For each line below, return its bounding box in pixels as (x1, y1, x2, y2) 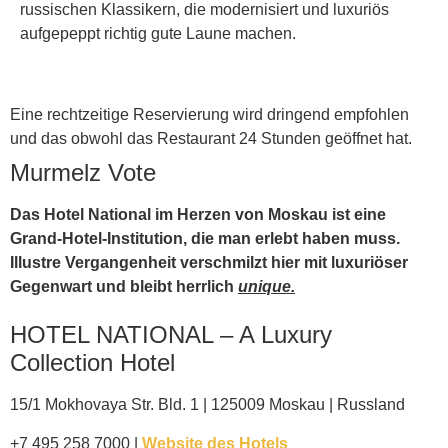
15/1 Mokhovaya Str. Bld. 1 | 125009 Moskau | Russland (10, 396, 405, 414)
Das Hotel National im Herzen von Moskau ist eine (10, 206, 386, 224)
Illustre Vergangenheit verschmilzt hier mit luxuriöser (10, 254, 408, 272)
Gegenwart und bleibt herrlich (10, 278, 238, 296)
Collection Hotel (10, 349, 175, 377)
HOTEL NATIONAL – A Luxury (10, 321, 332, 349)
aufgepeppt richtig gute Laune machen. (20, 24, 296, 42)
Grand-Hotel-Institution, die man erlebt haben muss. (10, 230, 400, 248)
